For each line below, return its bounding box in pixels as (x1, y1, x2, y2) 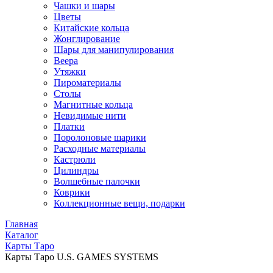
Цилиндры (54, 165, 99, 175)
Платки (54, 121, 85, 132)
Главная (5, 219, 38, 229)
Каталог (5, 230, 38, 240)
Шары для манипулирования (54, 44, 174, 55)
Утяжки (54, 66, 86, 77)
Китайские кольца (54, 23, 129, 33)
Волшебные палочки (54, 176, 140, 186)
